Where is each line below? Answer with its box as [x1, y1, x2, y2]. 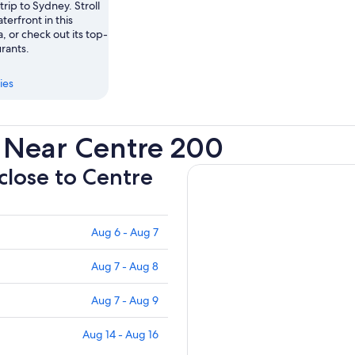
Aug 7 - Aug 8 [91, 259, 158, 274]
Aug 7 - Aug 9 [91, 293, 158, 308]
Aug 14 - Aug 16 [82, 327, 158, 342]
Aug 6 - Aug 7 [91, 225, 158, 240]
